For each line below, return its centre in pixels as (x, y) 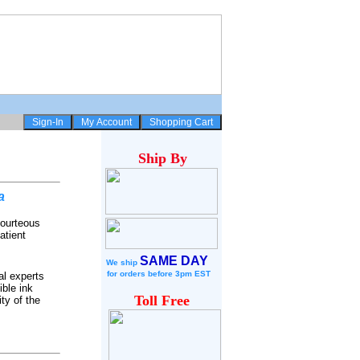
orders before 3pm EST (165, 274)
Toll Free (162, 301)
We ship (123, 262)
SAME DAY (174, 261)
